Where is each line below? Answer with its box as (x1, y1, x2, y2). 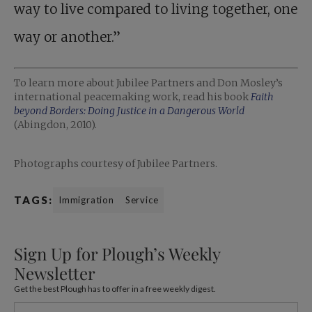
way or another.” (14, 29, 120, 46)
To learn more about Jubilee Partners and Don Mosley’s (14, 76, 283, 89)
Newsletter (14, 261, 95, 284)
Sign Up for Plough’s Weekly (14, 242, 220, 265)
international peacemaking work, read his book (14, 90, 251, 103)
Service (125, 194, 159, 205)
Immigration (58, 194, 114, 205)
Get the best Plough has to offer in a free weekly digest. (14, 283, 216, 294)
